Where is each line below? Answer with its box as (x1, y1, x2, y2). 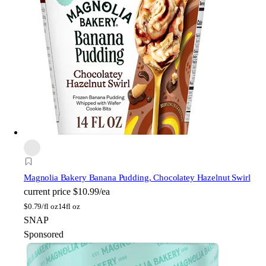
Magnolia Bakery (24, 172, 89, 182)
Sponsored (24, 229, 64, 239)
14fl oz (58, 201, 80, 211)
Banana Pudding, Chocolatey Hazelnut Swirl (88, 172, 251, 182)
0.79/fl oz (27, 201, 58, 211)
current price (24, 186, 71, 197)
